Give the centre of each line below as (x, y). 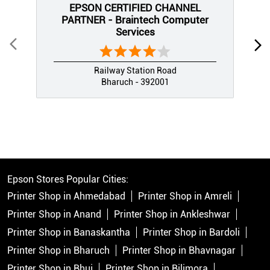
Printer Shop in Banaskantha (69, 232)
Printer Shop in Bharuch (58, 250)
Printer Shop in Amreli (185, 196)
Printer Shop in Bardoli (191, 232)
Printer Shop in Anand (54, 214)
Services (135, 32)
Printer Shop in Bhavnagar (179, 250)
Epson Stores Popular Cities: (68, 179)
